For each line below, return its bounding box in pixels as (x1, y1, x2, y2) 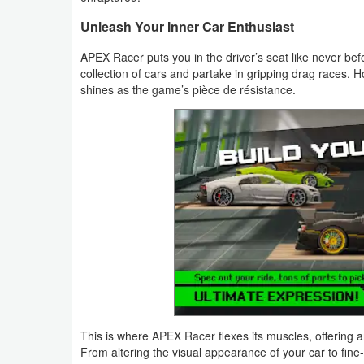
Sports (26, 115, 61, 132)
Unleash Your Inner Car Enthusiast (80, 16, 294, 36)
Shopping (26, 40, 76, 58)
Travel (26, 189, 58, 207)
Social (26, 77, 58, 95)
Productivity (26, 2, 89, 20)
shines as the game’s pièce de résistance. (80, 80, 296, 97)
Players (26, 300, 67, 318)
